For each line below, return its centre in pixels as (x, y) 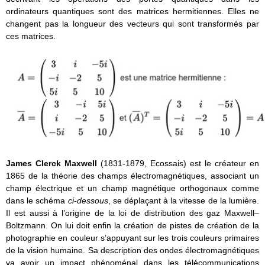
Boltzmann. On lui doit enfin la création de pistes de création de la (132, 225)
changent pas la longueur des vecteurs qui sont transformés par (132, 24)
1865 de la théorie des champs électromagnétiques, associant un (132, 175)
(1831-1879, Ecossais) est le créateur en (180, 163)
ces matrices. (31, 36)
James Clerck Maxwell (53, 163)
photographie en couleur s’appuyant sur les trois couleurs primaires (132, 237)
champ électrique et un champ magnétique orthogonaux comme (132, 188)
